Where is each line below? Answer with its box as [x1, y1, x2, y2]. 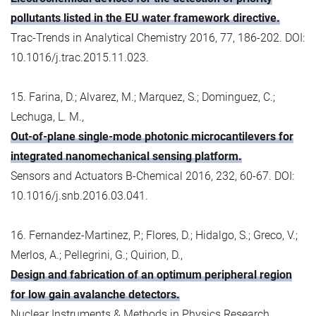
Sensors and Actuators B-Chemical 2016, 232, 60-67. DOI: [11, 169, 294, 183]
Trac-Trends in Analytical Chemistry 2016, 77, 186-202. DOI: [11, 30, 305, 44]
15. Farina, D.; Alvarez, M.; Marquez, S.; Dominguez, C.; [11, 90, 275, 104]
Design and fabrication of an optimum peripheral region [11, 267, 292, 281]
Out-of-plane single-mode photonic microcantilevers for [11, 129, 293, 143]
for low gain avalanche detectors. [11, 287, 180, 301]
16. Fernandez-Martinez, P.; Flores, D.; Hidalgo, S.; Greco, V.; [11, 228, 298, 242]
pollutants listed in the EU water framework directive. [11, 11, 280, 25]
